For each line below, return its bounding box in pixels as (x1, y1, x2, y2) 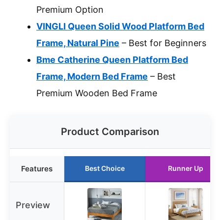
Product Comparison (61, 126, 159, 138)
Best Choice (84, 164, 125, 173)
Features (21, 164, 53, 174)
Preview (16, 200, 50, 211)
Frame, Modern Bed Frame (36, 71, 148, 82)
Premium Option (36, 4, 104, 15)
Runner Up (168, 164, 203, 173)
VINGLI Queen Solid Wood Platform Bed (36, 21, 204, 32)
